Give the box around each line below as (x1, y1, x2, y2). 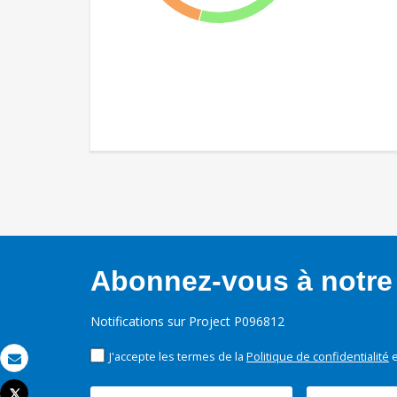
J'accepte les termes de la (109, 347, 246, 364)
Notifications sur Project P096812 (90, 312, 284, 330)
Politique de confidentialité (246, 347, 389, 364)
